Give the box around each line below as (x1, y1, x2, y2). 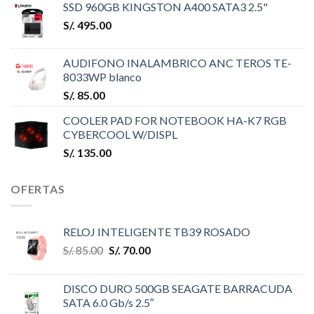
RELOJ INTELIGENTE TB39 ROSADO (63, 225, 250, 239)
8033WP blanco (63, 69, 142, 83)
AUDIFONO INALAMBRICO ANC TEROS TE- (63, 55, 292, 69)
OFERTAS (11, 182, 65, 196)
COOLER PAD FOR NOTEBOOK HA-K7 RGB (63, 113, 287, 127)
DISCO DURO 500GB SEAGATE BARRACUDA (63, 282, 292, 296)
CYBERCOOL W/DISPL (63, 127, 177, 141)
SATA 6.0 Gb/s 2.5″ (63, 296, 154, 310)
